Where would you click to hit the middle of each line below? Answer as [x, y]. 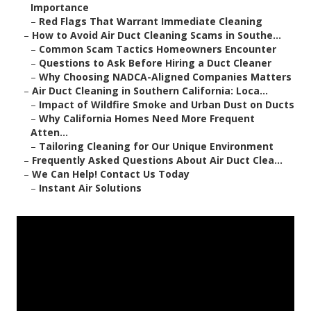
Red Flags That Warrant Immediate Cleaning [151, 22]
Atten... [49, 133]
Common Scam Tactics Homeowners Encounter [158, 49]
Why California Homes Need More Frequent [147, 119]
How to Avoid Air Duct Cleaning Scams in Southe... [157, 35]
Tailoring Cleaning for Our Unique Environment [156, 146]
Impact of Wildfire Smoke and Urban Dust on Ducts [167, 105]
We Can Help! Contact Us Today [111, 174]
